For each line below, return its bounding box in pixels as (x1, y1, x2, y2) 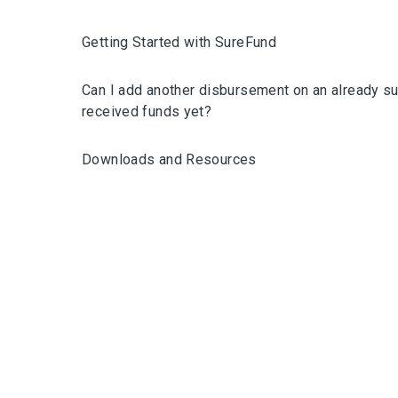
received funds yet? (82, 103, 212, 120)
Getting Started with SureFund (82, 34, 277, 51)
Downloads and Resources (82, 151, 257, 168)
